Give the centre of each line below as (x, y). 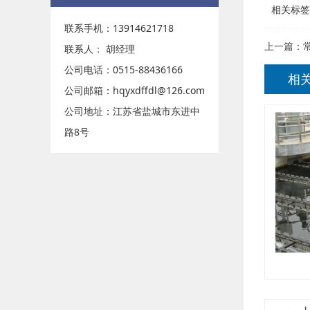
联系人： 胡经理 (100, 49)
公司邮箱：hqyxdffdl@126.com (135, 90)
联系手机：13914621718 (119, 28)
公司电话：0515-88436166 (124, 70)
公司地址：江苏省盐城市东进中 (132, 111)
